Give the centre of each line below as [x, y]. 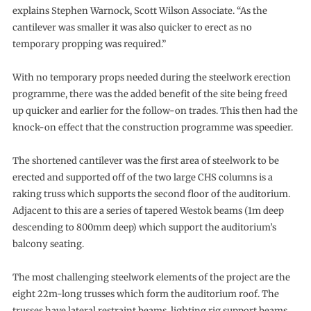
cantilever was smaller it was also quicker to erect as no [132, 27]
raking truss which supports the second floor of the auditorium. [151, 194]
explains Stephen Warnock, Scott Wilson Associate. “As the [140, 10]
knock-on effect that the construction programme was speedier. [152, 127]
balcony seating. [48, 244]
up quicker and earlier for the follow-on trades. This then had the [155, 110]
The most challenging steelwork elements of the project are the [151, 277]
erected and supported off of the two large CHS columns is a [142, 177]
